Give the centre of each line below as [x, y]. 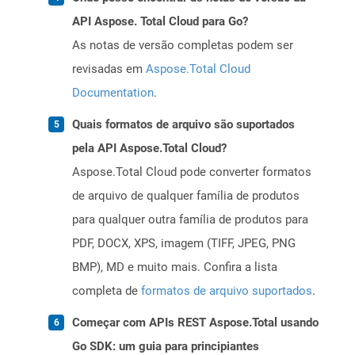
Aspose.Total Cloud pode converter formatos [192, 172]
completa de [107, 291]
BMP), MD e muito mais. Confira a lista [175, 267]
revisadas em [109, 69]
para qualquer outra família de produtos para [190, 220]
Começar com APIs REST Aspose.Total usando [195, 323]
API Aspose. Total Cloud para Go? [160, 22]
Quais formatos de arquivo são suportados [183, 125]
